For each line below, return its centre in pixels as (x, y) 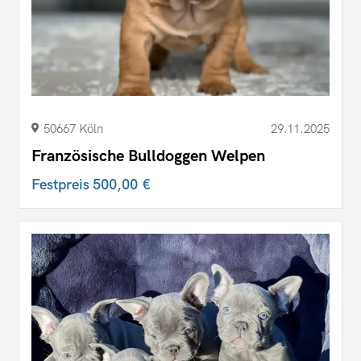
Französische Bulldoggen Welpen (148, 157)
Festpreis (62, 185)
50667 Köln (73, 129)
